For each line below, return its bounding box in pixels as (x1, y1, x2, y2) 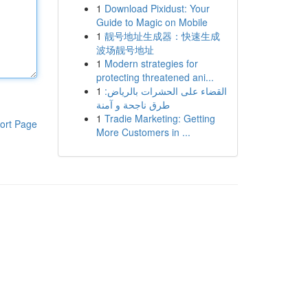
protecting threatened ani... (96, 70, 214, 84)
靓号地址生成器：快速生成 (104, 29, 220, 43)
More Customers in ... (96, 125, 190, 139)
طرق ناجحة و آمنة (96, 98, 170, 111)
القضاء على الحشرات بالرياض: (104, 84, 227, 98)
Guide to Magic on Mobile (96, 15, 208, 29)
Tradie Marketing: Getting (104, 111, 215, 125)
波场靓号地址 (96, 43, 154, 56)
